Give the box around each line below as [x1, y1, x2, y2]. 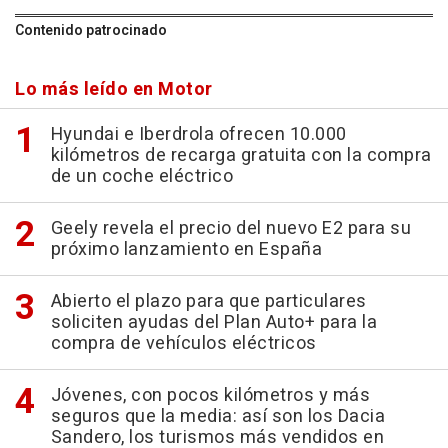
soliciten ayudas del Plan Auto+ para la [50, 309, 377, 337]
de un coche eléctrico [50, 163, 233, 191]
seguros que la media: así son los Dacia [50, 403, 385, 431]
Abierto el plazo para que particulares [50, 288, 367, 316]
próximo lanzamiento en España [50, 236, 322, 264]
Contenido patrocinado [15, 20, 167, 42]
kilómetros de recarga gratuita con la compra [50, 142, 432, 170]
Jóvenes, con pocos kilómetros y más [50, 382, 370, 410]
